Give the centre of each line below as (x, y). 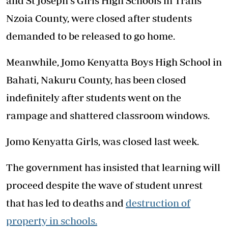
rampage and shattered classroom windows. (108, 115)
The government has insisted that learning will (113, 167)
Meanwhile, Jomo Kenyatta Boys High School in (114, 62)
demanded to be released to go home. (91, 36)
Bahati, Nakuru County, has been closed (96, 79)
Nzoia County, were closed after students (99, 18)
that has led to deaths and (66, 203)
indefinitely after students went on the (94, 97)
